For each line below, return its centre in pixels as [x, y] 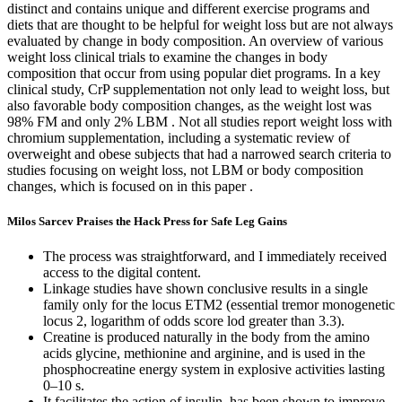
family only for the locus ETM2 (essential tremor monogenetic [219, 304]
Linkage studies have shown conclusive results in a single [205, 288]
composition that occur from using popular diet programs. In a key [194, 73]
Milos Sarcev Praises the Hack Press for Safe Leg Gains [147, 221]
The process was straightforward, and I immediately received [215, 256]
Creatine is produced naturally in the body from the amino [206, 336]
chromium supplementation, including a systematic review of [179, 137]
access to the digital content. [122, 272]
